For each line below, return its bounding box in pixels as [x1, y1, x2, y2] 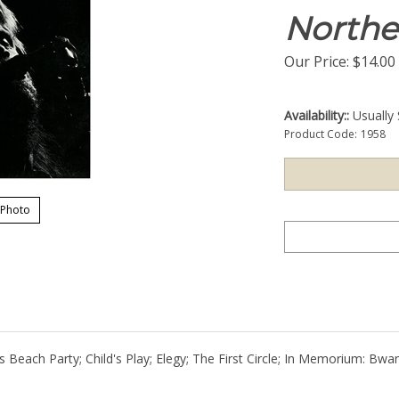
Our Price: [284, 52, 349, 71]
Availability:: [284, 107, 349, 124]
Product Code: [284, 126, 357, 142]
